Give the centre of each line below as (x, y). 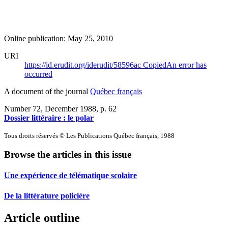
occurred (38, 74)
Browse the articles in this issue (68, 155)
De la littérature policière (47, 195)
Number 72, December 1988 (50, 108)
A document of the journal (47, 91)
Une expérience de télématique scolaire (70, 176)
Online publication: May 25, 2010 (59, 38)
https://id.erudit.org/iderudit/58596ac (84, 65)
